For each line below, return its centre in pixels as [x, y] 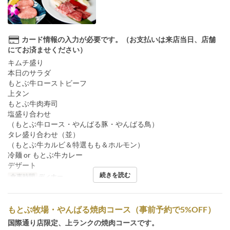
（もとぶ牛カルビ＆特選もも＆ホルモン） [76, 144]
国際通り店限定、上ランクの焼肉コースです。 [83, 222]
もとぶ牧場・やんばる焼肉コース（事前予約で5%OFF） [112, 209]
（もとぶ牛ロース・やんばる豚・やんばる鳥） [83, 124]
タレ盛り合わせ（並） [44, 134]
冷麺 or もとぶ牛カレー [45, 155]
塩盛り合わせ [29, 113]
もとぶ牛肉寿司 [33, 103]
